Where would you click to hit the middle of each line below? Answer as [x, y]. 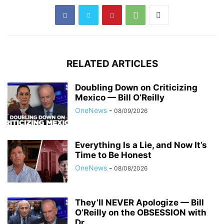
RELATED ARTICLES [112, 64]
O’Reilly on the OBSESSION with [141, 213]
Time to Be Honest [113, 155]
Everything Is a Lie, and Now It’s [141, 145]
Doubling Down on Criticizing [136, 88]
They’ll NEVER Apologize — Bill [139, 203]
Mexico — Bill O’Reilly [120, 98]
